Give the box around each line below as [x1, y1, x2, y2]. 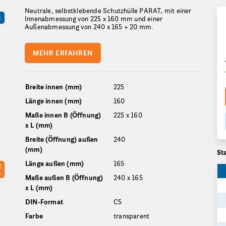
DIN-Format [25, 197, 63, 206]
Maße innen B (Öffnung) [25, 110, 101, 120]
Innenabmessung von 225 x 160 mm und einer [25, 14, 163, 23]
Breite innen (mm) [25, 82, 82, 91]
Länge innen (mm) [25, 96, 82, 105]
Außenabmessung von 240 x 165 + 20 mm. [25, 22, 154, 31]
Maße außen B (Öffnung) [25, 173, 103, 182]
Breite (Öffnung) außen [25, 135, 98, 144]
